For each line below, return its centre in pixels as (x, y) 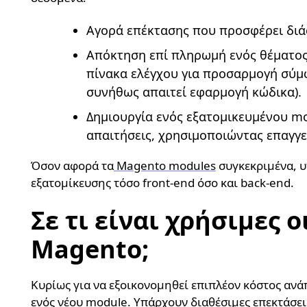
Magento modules (166, 166)
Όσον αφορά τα (72, 166)
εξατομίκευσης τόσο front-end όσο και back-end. (164, 183)
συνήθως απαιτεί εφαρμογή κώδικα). (194, 92)
